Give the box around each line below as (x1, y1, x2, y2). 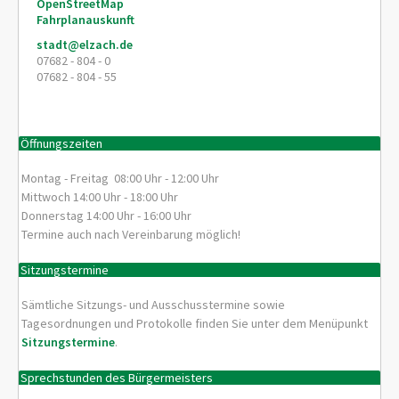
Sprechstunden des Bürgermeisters (20, 369, 214, 386)
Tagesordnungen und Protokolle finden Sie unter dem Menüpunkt (21, 315, 369, 332)
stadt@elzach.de (37, 37, 133, 53)
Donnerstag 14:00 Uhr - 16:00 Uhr (21, 208, 192, 224)
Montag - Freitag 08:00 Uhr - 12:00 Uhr (21, 170, 220, 187)
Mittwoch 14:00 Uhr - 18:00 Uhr (21, 189, 179, 206)
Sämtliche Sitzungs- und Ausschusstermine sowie (21, 297, 286, 313)
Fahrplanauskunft (37, 12, 134, 28)
